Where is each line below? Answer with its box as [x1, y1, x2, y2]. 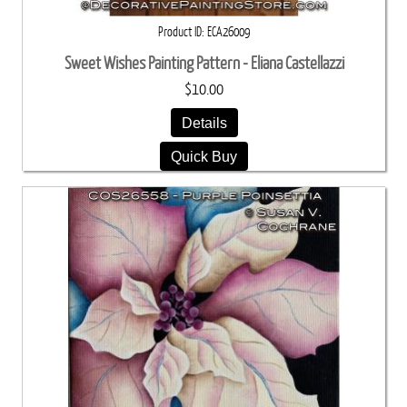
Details [181, 114, 227, 131]
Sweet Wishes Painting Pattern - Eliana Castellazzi [64, 53, 344, 73]
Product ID [158, 24, 202, 39]
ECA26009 [207, 24, 250, 39]
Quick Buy [171, 147, 237, 164]
